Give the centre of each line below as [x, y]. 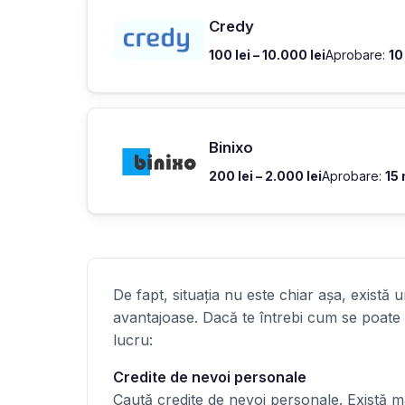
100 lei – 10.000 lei [267, 55]
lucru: [133, 339]
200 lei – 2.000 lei [265, 175]
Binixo [231, 147]
